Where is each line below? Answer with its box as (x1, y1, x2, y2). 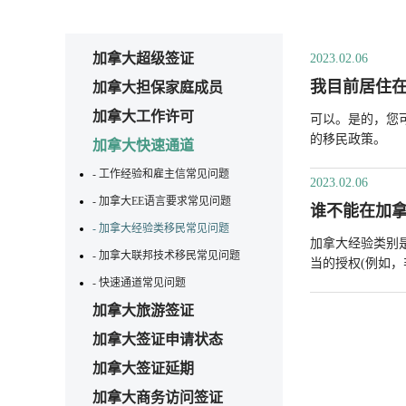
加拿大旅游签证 (92, 302, 194, 318)
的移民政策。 (310, 131, 386, 146)
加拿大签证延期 (92, 360, 194, 376)
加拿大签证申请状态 (92, 331, 223, 347)
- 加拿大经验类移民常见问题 (92, 221, 229, 235)
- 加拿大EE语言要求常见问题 (92, 194, 231, 208)
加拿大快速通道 (92, 137, 194, 153)
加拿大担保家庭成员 (92, 79, 223, 95)
